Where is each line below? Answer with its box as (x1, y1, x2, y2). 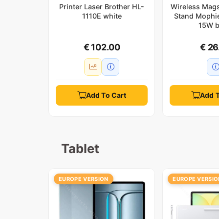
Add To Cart (86, 90, 127, 99)
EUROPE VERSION (59, 175, 109, 182)
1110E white (82, 11, 122, 20)
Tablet (61, 140, 99, 156)
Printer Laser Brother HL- (59, 2, 145, 11)
